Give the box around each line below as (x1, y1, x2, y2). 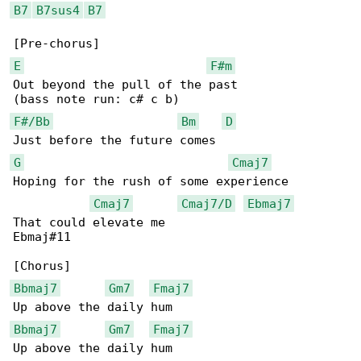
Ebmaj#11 (13, 230, 71, 245)
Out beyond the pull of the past (13, 77, 238, 93)
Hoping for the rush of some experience (13, 174, 288, 189)
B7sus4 (35, 2, 80, 18)
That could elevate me (13, 215, 165, 230)
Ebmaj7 (247, 196, 291, 211)
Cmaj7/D (180, 196, 232, 211)
